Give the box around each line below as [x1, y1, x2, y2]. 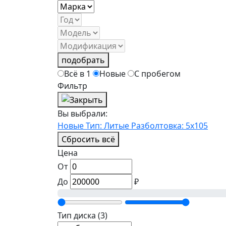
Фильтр [58, 80, 87, 91]
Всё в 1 [64, 68, 91, 79]
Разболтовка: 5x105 [131, 120, 208, 132]
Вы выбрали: [58, 108, 107, 120]
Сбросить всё [62, 134, 115, 145]
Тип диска [58, 210, 98, 221]
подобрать [62, 54, 105, 66]
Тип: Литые [86, 120, 131, 132]
